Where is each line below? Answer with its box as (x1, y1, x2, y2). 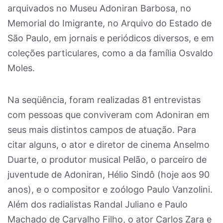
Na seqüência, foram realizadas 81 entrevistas (7, 95, 201, 105)
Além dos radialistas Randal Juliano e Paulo (7, 199, 188, 210)
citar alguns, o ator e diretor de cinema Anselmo (7, 139, 210, 150)
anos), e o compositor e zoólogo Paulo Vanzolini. (7, 184, 213, 195)
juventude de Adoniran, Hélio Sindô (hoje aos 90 (7, 169, 210, 180)
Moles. (7, 63, 35, 73)
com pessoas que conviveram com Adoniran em (7, 110, 210, 120)
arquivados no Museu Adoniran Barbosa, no (7, 3, 191, 13)
